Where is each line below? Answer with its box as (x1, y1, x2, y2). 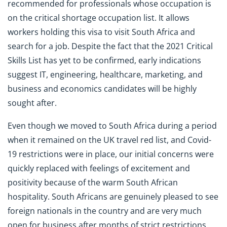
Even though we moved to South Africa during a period (8, 120, 217, 132)
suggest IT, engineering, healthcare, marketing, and (8, 69, 203, 81)
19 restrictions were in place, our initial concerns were (8, 148, 214, 160)
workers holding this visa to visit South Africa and (8, 26, 195, 38)
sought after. (8, 97, 57, 109)
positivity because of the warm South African (8, 177, 178, 188)
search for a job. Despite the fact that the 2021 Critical (8, 41, 213, 52)
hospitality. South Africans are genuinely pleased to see (8, 191, 218, 203)
